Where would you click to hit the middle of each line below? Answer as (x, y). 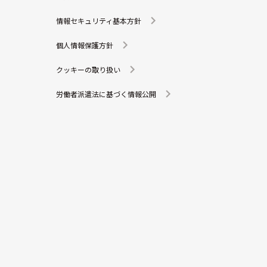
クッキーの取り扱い (88, 69)
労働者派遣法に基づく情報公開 (106, 94)
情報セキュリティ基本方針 (99, 20)
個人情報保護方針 (85, 45)
